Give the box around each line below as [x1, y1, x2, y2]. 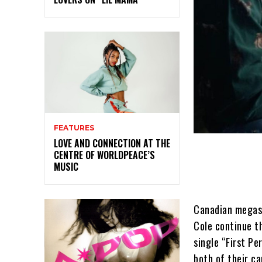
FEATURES [54, 123, 94, 133]
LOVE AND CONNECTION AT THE [54, 136, 170, 151]
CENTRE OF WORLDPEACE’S [54, 148, 155, 163]
